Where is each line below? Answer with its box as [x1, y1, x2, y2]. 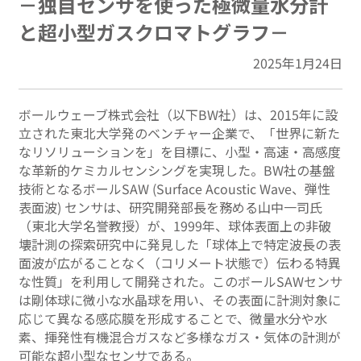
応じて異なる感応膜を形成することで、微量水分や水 [19, 309, 327, 329]
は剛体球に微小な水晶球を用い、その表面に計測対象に [19, 290, 341, 310]
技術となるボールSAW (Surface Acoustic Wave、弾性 [19, 179, 330, 199]
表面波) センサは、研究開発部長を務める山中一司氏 [19, 197, 322, 218]
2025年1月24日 [253, 53, 342, 73]
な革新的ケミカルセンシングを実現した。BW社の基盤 [19, 160, 335, 180]
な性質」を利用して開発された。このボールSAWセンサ [19, 272, 342, 292]
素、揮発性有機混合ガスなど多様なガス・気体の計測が [19, 327, 341, 347]
